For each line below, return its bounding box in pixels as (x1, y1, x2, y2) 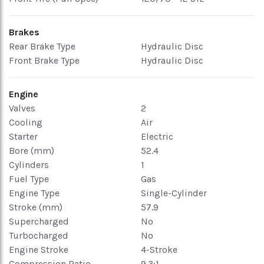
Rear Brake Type (9, 41, 75, 52)
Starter (9, 131, 38, 142)
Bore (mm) (9, 145, 54, 156)
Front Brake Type (9, 55, 80, 66)
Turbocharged (9, 230, 68, 241)
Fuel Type (9, 173, 49, 184)
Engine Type (9, 187, 60, 199)
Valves (9, 103, 35, 114)
